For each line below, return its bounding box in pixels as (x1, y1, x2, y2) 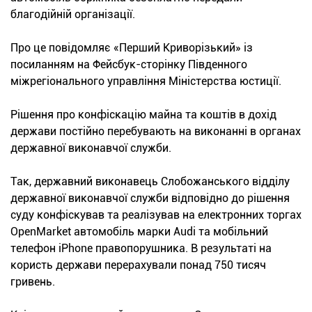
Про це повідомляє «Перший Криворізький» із (10, 40, 253, 54)
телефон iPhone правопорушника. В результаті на (10, 241, 272, 255)
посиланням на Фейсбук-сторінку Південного (10, 57, 247, 71)
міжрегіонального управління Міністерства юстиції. (10, 74, 281, 88)
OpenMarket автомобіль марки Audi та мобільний (10, 224, 268, 238)
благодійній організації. (10, 7, 135, 21)
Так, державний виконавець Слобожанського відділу (10, 174, 290, 188)
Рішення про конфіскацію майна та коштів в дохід (10, 107, 276, 121)
